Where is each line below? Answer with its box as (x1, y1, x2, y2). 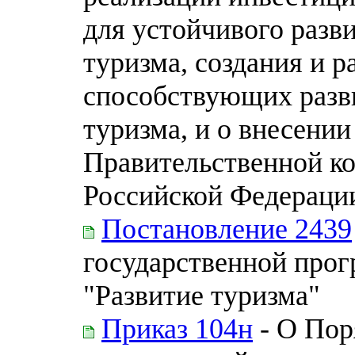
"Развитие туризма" (83, 279, 320, 311)
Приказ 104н (101, 312, 253, 345)
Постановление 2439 (101, 212, 352, 245)
